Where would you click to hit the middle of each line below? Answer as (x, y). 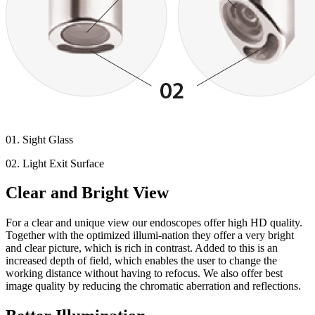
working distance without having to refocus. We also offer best (144, 274)
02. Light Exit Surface (55, 163)
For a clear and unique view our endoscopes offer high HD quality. (154, 223)
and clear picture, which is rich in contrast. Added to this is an (142, 248)
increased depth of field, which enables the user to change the (141, 261)
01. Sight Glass (39, 139)
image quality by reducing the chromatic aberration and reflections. (153, 286)
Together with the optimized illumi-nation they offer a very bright (150, 236)
